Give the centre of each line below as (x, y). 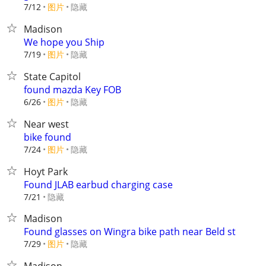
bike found (47, 137)
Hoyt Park (46, 172)
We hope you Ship (64, 42)
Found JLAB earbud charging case (98, 185)
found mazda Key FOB (72, 90)
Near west (46, 124)
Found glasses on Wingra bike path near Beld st (130, 232)
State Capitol (52, 77)
